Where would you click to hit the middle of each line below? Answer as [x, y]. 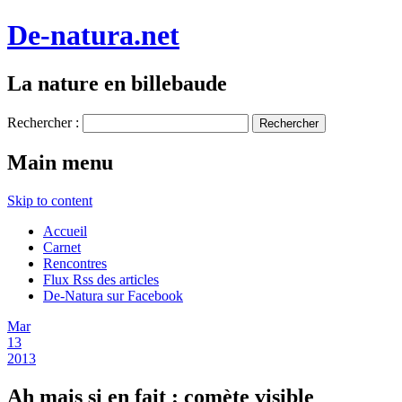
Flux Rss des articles [101, 279]
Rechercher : [43, 122]
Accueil [65, 231]
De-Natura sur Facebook [113, 295]
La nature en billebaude [117, 83]
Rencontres [75, 263]
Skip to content [50, 200]
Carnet [62, 247]
